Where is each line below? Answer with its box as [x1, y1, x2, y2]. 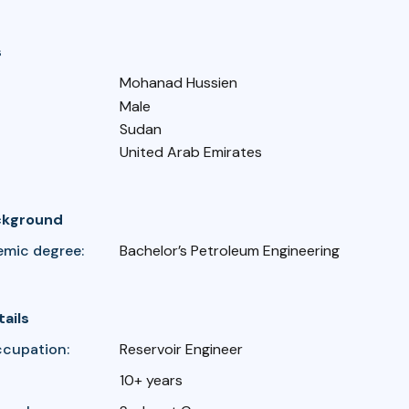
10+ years [120, 371, 184, 391]
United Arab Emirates [120, 142, 263, 163]
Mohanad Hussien [120, 73, 238, 93]
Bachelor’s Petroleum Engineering [120, 241, 341, 261]
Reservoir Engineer [120, 340, 244, 360]
